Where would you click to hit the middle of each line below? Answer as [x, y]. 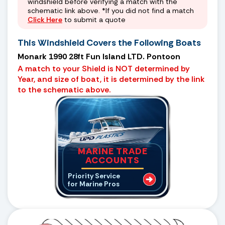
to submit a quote [94, 19]
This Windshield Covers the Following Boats [109, 42]
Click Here [45, 19]
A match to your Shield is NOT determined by [104, 68]
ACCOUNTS [113, 160]
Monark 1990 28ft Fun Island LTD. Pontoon [99, 56]
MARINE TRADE [113, 151]
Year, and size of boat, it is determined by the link [111, 79]
